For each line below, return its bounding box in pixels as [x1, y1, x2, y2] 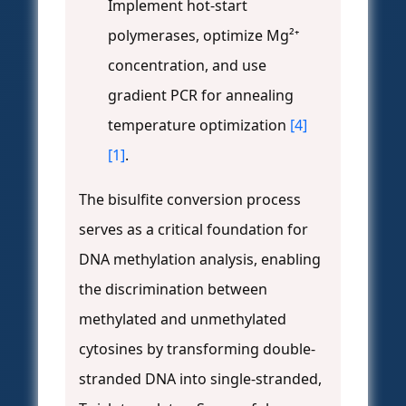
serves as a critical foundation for [79, 219, 308, 240]
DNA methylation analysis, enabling [79, 249, 321, 270]
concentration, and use [108, 55, 266, 76]
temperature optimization [108, 115, 290, 136]
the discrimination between [79, 279, 267, 300]
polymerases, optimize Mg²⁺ [108, 25, 299, 46]
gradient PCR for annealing [108, 85, 294, 106]
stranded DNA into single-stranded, [79, 369, 322, 390]
